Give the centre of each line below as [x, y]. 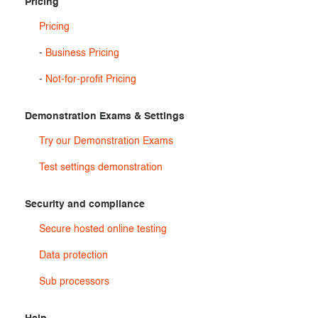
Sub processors [74, 282]
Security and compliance [85, 204]
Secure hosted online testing [103, 229]
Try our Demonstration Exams [106, 141]
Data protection [73, 256]
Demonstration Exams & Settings [105, 116]
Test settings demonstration [101, 168]
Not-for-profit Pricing [91, 79]
